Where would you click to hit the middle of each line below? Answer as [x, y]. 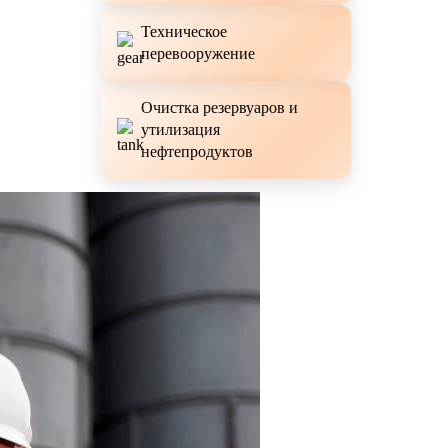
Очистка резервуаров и [219, 107]
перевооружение [198, 53]
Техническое [184, 31]
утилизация [180, 129]
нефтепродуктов [197, 151]
